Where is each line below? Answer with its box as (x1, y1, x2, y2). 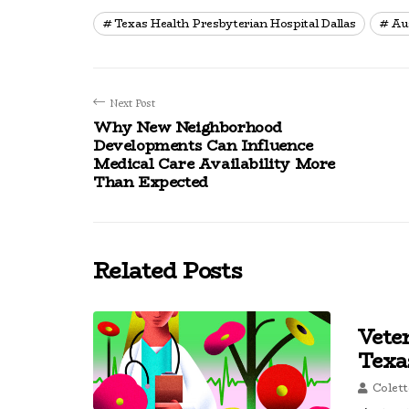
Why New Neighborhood (93, 116, 283, 139)
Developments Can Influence (93, 134, 313, 157)
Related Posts (93, 254, 243, 288)
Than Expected (93, 171, 208, 194)
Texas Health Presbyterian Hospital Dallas (113, 15, 356, 32)
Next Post (110, 95, 155, 110)
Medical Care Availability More (93, 152, 336, 175)
